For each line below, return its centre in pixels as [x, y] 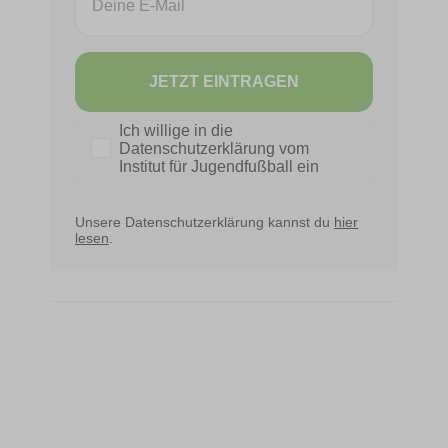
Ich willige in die [176, 130]
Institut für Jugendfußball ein [219, 166]
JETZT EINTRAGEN [224, 81]
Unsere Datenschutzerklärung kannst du [204, 221]
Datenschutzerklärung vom [214, 148]
